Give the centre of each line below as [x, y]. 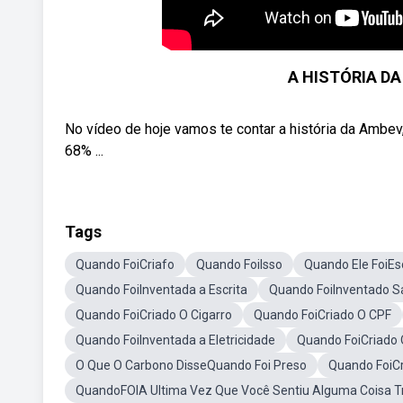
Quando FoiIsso [239, 264]
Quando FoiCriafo [125, 264]
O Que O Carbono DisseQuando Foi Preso [191, 365]
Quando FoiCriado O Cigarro [154, 315]
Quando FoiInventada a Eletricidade [175, 340]
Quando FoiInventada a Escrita [161, 290]
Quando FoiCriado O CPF [322, 315]
